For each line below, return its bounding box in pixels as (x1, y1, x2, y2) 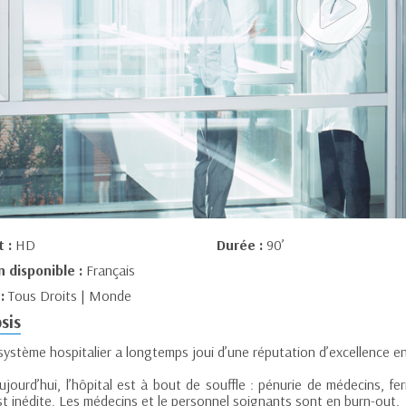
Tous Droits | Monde (8, 286, 131, 305)
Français (86, 261, 135, 280)
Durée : (216, 236, 266, 255)
